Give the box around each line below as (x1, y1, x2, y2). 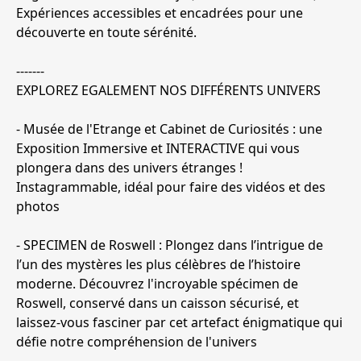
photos (16, 197, 60, 216)
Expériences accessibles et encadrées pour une (16, 4, 303, 23)
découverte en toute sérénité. (16, 23, 197, 42)
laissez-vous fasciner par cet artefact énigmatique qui (16, 313, 342, 332)
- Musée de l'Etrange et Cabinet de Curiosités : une (16, 120, 322, 139)
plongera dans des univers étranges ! (16, 159, 243, 177)
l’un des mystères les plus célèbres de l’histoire (16, 255, 301, 274)
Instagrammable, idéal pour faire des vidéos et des (16, 178, 326, 197)
